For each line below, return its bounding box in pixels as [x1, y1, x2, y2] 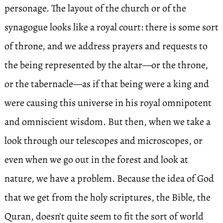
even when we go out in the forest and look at [4, 153, 188, 166]
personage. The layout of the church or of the [4, 1, 186, 15]
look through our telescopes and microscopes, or [4, 134, 203, 147]
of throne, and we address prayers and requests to [4, 39, 208, 53]
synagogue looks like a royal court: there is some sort [4, 20, 219, 34]
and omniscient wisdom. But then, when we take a [4, 115, 211, 128]
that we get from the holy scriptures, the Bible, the [4, 191, 211, 204]
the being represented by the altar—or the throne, [4, 58, 208, 72]
